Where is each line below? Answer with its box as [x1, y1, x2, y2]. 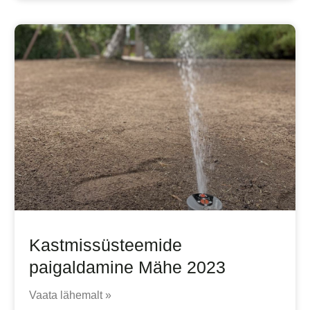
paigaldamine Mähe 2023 [28, 257, 226, 277]
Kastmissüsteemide [28, 235, 182, 255]
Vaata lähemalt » [28, 289, 111, 301]
